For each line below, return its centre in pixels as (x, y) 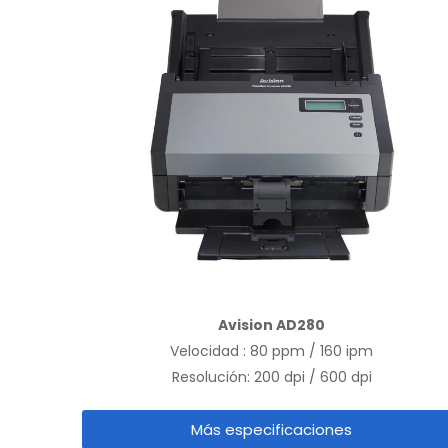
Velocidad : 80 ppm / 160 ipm (272, 351)
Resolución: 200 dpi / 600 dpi (271, 377)
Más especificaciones (272, 430)
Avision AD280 (272, 325)
